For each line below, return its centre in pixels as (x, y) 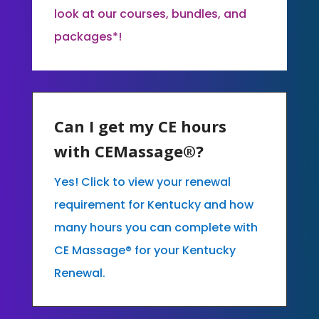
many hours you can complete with (156, 227)
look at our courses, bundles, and (150, 14)
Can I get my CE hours (140, 126)
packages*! (88, 36)
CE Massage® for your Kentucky (145, 250)
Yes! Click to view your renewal (142, 182)
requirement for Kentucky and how (153, 204)
